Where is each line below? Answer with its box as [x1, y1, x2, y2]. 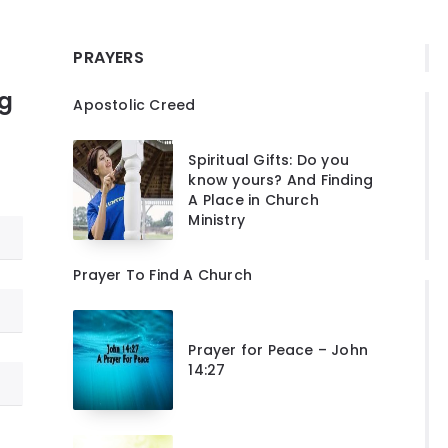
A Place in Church [188, 189, 319, 210]
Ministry [188, 209, 245, 230]
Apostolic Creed [73, 94, 196, 115]
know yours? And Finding [188, 169, 373, 190]
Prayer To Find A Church [73, 264, 252, 285]
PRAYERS [73, 45, 144, 69]
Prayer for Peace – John [188, 339, 368, 360]
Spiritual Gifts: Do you [188, 149, 349, 170]
